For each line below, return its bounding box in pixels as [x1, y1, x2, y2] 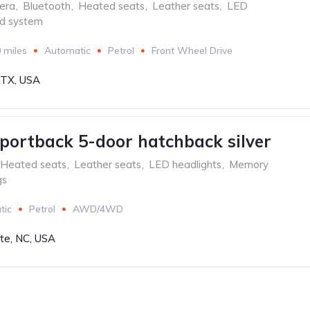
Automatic [44, 44, 91, 57]
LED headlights [149, 158, 221, 171]
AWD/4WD [73, 203, 123, 215]
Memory [229, 158, 268, 171]
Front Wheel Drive [152, 44, 232, 57]
